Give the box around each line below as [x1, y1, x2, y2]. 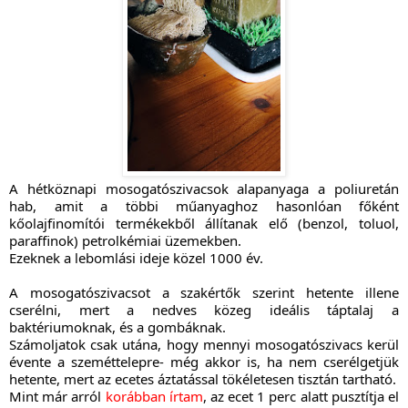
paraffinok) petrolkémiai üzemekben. [9, 230, 241, 250]
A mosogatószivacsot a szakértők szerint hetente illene [9, 282, 399, 301]
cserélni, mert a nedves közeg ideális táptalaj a [9, 300, 399, 319]
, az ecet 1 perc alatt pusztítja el [202, 386, 400, 405]
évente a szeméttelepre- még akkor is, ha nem [9, 352, 323, 371]
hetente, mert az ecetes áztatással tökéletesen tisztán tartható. [9, 369, 396, 388]
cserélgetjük [323, 352, 399, 371]
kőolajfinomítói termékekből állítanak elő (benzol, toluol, [9, 213, 399, 232]
